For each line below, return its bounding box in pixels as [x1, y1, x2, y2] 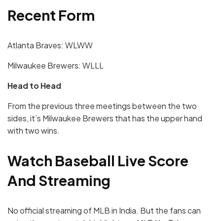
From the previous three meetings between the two [7, 100, 197, 111]
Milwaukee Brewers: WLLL [7, 60, 104, 71]
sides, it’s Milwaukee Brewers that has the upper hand [7, 112, 202, 123]
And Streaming [7, 171, 110, 189]
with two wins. [7, 125, 60, 136]
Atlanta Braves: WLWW [7, 39, 93, 50]
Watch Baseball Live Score [7, 151, 188, 170]
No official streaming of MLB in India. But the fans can [7, 205, 201, 216]
